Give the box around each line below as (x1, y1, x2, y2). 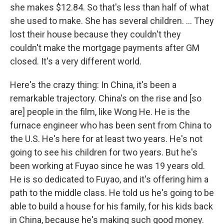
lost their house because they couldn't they (10, 29, 181, 40)
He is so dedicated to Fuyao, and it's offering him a (10, 174, 208, 185)
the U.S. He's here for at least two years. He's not (10, 133, 202, 144)
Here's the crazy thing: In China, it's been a (10, 79, 176, 90)
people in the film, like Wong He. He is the (27, 106, 190, 117)
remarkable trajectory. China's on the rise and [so (10, 93, 201, 104)
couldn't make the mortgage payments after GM (10, 42, 199, 53)
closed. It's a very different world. (10, 56, 141, 67)
